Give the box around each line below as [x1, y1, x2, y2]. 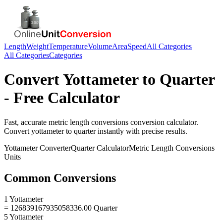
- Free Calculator [4, 89, 120, 107]
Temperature [49, 42, 88, 51]
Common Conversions [4, 171, 116, 184]
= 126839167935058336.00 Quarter [4, 203, 117, 212]
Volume [88, 42, 112, 51]
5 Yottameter [4, 212, 43, 221]
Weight [26, 42, 49, 51]
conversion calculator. [128, 117, 198, 126]
